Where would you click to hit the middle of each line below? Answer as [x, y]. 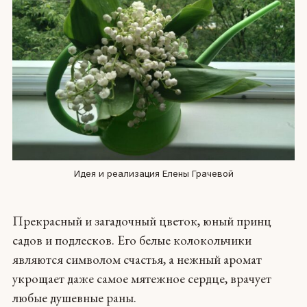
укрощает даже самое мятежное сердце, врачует [142, 278]
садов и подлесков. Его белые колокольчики [132, 240]
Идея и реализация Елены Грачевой [153, 173]
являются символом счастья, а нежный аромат [137, 259]
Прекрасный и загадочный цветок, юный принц [142, 221]
